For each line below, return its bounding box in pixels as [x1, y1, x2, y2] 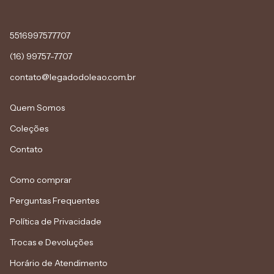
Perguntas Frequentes [10, 194, 99, 206]
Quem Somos [10, 102, 65, 113]
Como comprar [10, 174, 72, 185]
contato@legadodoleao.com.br [10, 71, 136, 83]
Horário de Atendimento [10, 257, 108, 268]
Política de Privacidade [10, 215, 102, 227]
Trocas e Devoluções [10, 236, 93, 248]
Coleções [10, 122, 48, 134]
